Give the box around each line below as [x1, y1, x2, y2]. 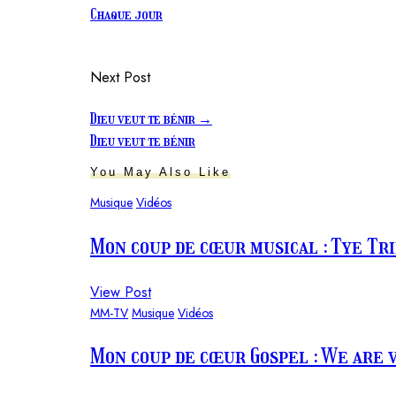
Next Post [90, 67, 150, 88]
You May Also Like [90, 164, 231, 179]
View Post [90, 281, 151, 302]
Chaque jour [90, 6, 163, 24]
